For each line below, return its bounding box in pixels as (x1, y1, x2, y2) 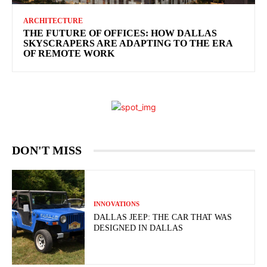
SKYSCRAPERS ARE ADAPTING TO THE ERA (23, 38, 233, 49)
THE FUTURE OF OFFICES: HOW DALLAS (23, 28, 217, 39)
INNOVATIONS (94, 200, 140, 208)
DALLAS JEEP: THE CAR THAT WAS (94, 213, 232, 222)
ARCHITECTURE (23, 17, 83, 26)
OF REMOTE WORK (23, 48, 114, 59)
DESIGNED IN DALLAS (94, 223, 184, 233)
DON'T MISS (12, 144, 82, 157)
